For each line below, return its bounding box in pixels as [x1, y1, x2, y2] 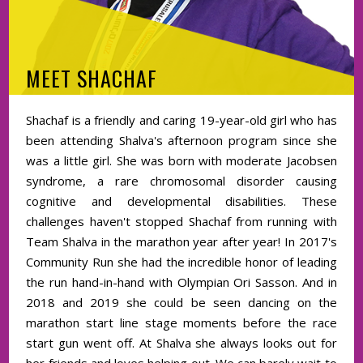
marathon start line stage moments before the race [26, 314, 337, 331]
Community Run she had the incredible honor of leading [26, 254, 337, 271]
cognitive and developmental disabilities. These [26, 193, 337, 210]
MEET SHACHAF [26, 62, 158, 95]
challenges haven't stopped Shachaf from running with [26, 213, 337, 230]
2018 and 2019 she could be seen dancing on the [26, 294, 337, 311]
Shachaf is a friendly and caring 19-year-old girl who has [26, 112, 337, 129]
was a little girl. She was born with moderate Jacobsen [26, 152, 337, 169]
